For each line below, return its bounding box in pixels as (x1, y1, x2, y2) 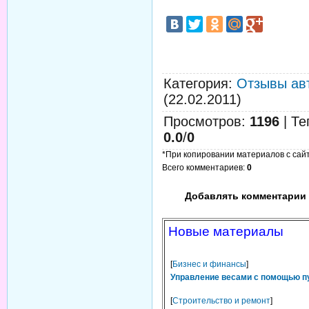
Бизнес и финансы (172, 259, 246, 269)
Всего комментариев (162, 163, 243, 172)
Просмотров (163, 114, 241, 129)
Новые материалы (168, 224, 283, 239)
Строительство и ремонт (172, 296, 270, 306)
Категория (163, 76, 228, 91)
